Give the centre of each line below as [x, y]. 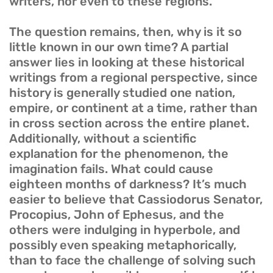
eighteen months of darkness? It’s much [128, 184]
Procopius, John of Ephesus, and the [117, 215]
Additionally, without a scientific [103, 139]
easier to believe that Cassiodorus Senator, [136, 200]
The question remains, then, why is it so [126, 32]
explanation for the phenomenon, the [119, 154]
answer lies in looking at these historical [127, 62]
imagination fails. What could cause [111, 169]
